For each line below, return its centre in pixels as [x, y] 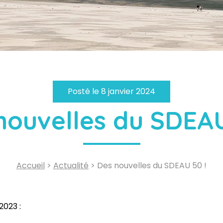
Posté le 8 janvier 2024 [111, 91]
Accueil [31, 166]
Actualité [71, 166]
